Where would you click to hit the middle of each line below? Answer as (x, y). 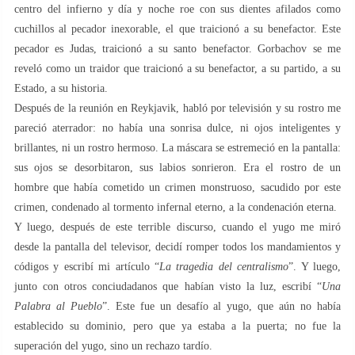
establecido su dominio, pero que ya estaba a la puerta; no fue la (177, 326)
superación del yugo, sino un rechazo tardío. (113, 345)
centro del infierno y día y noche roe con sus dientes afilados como (177, 9)
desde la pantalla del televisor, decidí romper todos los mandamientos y (177, 246)
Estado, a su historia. (61, 88)
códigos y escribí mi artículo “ (87, 266)
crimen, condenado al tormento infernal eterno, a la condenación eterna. (176, 207)
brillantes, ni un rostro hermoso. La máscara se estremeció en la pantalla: (177, 147)
